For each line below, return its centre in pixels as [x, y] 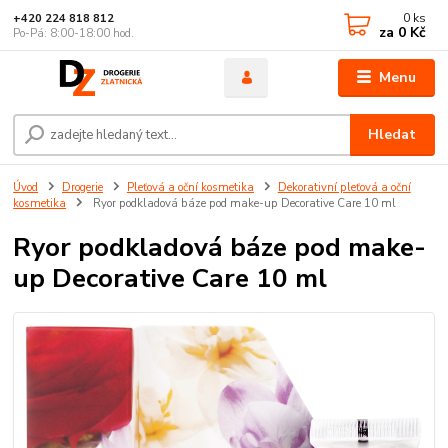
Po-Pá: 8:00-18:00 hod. [74, 33]
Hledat [392, 134]
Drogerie [82, 187]
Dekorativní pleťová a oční [344, 187]
